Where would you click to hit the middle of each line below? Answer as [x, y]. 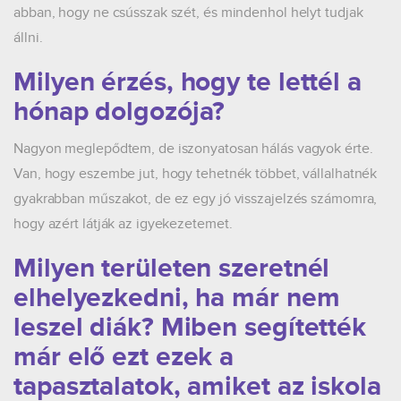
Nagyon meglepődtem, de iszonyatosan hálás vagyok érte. [193, 149]
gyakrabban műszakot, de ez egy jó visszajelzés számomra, [196, 199]
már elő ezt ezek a [124, 357]
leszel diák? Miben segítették [190, 328]
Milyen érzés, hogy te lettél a [188, 82]
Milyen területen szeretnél [172, 269]
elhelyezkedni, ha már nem [177, 298]
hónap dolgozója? [119, 112]
